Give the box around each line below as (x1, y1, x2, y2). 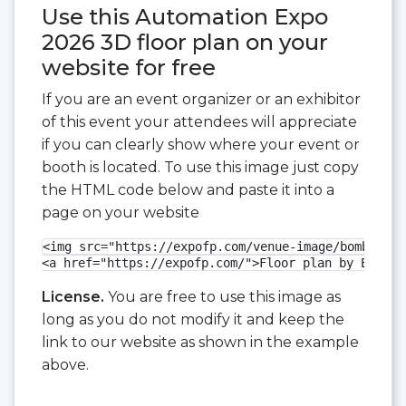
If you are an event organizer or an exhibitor (42, 91, 361, 109)
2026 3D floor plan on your (42, 29, 328, 56)
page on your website (42, 204, 199, 222)
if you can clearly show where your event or (42, 136, 360, 154)
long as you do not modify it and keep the (42, 311, 344, 329)
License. (42, 288, 104, 306)
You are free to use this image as (104, 288, 341, 306)
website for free (42, 54, 216, 82)
